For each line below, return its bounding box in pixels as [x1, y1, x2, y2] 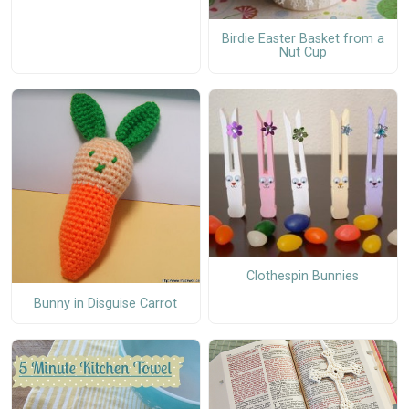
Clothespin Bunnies [246, 268, 360, 285]
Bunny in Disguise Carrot [34, 295, 178, 311]
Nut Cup [278, 45, 327, 61]
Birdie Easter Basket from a [221, 31, 384, 47]
